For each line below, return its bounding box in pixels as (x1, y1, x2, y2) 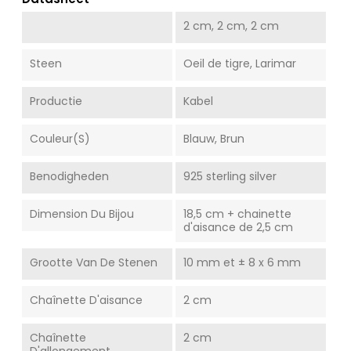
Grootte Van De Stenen (30, 254, 157, 270)
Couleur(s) (30, 130, 90, 147)
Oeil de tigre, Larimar (183, 55, 296, 71)
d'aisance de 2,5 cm (183, 219, 293, 235)
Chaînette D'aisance (30, 291, 143, 308)
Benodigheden (30, 168, 109, 184)
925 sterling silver (183, 168, 277, 184)
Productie (30, 92, 82, 109)
